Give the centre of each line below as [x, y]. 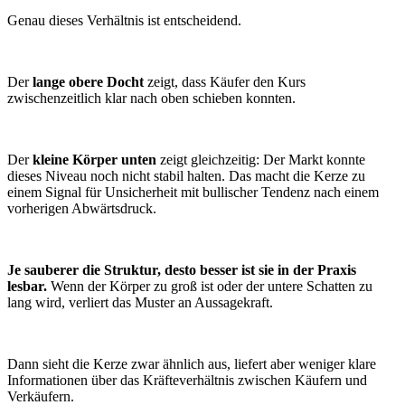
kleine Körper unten [96, 160]
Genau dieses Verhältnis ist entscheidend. [126, 20]
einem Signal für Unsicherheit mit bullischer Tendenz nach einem [193, 192]
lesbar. [29, 286]
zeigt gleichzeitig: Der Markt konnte [263, 160]
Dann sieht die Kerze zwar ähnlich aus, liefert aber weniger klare [192, 364]
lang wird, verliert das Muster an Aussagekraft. [142, 302]
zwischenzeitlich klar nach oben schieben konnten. [153, 98]
